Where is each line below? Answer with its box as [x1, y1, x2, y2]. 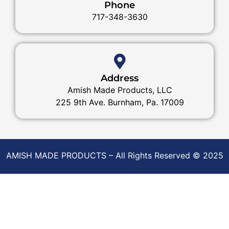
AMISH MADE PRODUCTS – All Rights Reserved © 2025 [6, 150, 223, 161]
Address [101, 73, 139, 84]
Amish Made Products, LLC [67, 85, 172, 95]
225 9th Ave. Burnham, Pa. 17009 [55, 97, 184, 107]
